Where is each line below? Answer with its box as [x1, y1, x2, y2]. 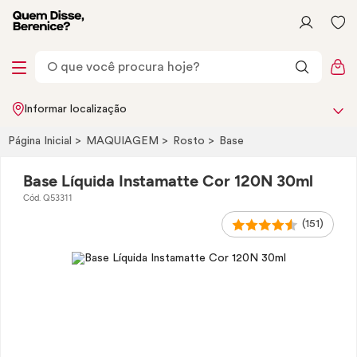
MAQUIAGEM [86, 135, 162, 147]
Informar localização [24, 104, 127, 115]
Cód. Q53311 [23, 193, 73, 203]
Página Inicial [8, 135, 75, 147]
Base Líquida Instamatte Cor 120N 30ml [23, 171, 313, 190]
